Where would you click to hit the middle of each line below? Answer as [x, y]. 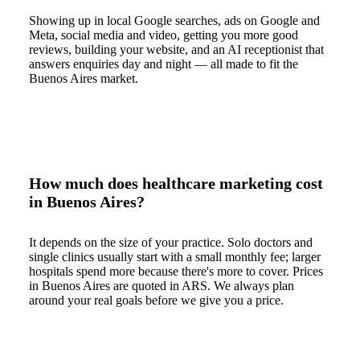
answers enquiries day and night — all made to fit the [164, 64]
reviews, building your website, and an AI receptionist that [176, 50]
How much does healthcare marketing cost [176, 184]
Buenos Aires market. [84, 79]
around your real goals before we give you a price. [156, 301]
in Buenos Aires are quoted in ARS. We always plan [162, 286]
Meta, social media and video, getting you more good [164, 35]
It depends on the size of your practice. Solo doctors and [171, 243]
